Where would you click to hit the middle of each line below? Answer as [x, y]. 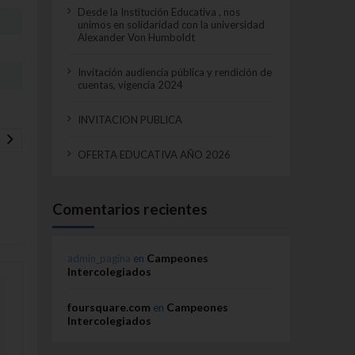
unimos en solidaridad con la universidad [172, 24]
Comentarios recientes [130, 208]
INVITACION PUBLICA [130, 119]
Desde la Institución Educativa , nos [159, 11]
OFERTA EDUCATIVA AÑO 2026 [155, 154]
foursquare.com [109, 307]
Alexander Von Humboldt [137, 37]
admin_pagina [99, 258]
